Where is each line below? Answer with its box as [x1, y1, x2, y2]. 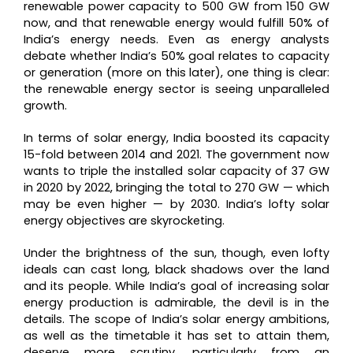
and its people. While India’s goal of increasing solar [23, 278, 330, 295]
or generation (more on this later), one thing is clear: [23, 65, 330, 81]
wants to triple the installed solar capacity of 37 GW [23, 163, 330, 180]
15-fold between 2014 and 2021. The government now [23, 147, 330, 163]
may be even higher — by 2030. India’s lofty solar [23, 196, 330, 213]
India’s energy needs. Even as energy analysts [23, 32, 330, 48]
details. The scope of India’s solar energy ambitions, [23, 311, 330, 328]
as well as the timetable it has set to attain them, [23, 328, 330, 344]
